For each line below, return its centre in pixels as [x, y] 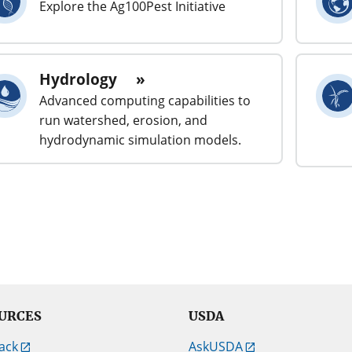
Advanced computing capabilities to [145, 100]
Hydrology [78, 79]
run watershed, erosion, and [123, 120]
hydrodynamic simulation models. [140, 139]
